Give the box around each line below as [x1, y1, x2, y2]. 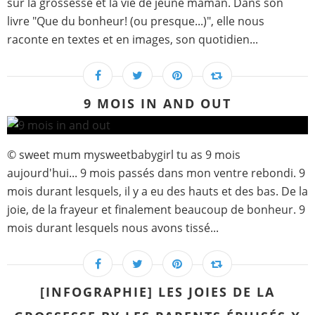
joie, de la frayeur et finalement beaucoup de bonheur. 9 [7, 202, 305, 218]
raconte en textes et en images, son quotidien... [7, 32, 258, 48]
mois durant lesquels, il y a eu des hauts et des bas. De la [7, 184, 308, 200]
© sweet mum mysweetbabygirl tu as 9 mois [7, 147, 240, 163]
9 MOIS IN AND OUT [84, 95, 231, 112]
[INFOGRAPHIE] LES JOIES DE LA [40, 283, 275, 301]
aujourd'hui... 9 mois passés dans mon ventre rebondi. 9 [7, 165, 305, 181]
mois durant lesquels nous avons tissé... [7, 220, 219, 236]
